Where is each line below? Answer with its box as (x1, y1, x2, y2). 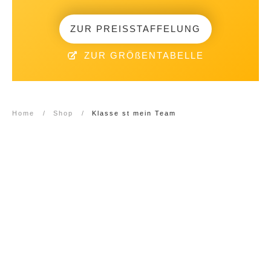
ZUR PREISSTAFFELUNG (70, 24, 201, 34)
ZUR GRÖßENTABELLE (83, 50, 204, 61)
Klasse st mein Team (92, 109, 176, 117)
